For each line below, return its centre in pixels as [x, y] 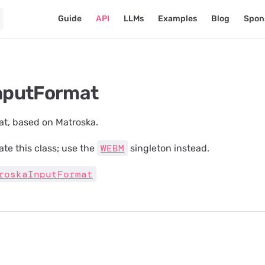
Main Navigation [87, 7]
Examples [177, 19]
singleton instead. [169, 148]
